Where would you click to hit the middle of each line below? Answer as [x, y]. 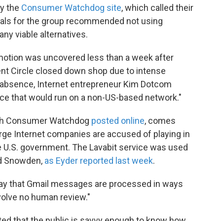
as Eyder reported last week [99, 161]
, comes [160, 121]
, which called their [157, 8]
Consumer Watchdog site [71, 8]
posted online [118, 121]
